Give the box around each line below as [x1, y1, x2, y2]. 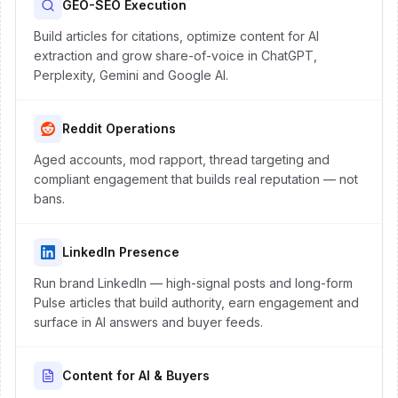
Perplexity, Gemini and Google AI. [34, 68, 228, 83]
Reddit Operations [62, 121, 176, 136]
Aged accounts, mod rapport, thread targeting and [34, 152, 330, 167]
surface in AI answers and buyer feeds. [34, 314, 263, 330]
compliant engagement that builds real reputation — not [34, 171, 358, 187]
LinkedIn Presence [62, 244, 179, 259]
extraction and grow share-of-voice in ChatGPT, [34, 48, 317, 63]
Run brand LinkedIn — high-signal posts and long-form [34, 275, 353, 291]
